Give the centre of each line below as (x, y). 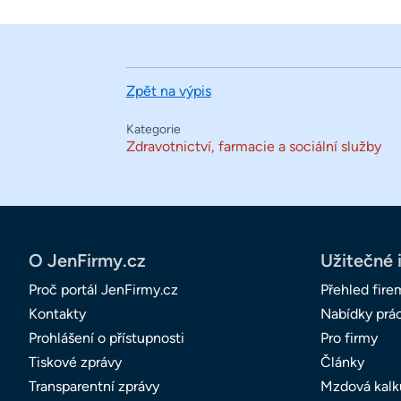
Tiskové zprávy (75, 363)
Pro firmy (349, 338)
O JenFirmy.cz (87, 261)
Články (342, 363)
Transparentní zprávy (94, 387)
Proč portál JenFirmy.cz (103, 290)
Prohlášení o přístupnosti (107, 338)
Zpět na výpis (168, 91)
